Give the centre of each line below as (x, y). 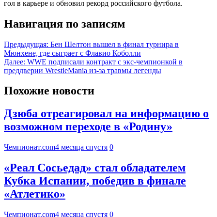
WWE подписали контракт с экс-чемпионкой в (105, 62)
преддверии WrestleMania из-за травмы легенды (83, 70)
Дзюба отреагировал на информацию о (106, 114)
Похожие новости (49, 91)
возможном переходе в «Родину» (88, 127)
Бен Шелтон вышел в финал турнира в (115, 44)
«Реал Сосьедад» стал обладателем (95, 168)
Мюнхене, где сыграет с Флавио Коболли (72, 53)
